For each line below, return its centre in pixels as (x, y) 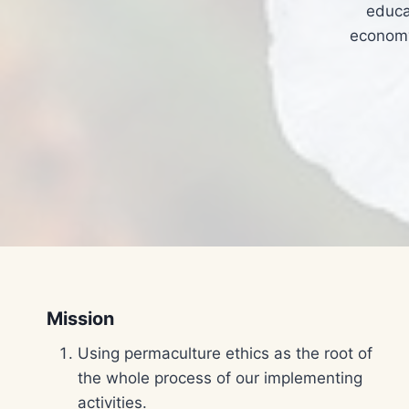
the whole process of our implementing (220, 378)
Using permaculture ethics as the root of (225, 353)
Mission (80, 319)
